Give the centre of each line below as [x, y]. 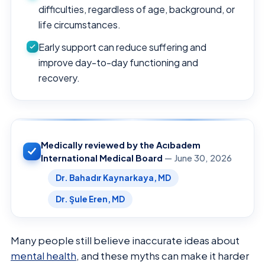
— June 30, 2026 [197, 158]
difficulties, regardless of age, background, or [137, 9]
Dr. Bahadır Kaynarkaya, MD [113, 177]
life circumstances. [80, 24]
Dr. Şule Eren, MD [90, 199]
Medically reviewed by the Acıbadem [121, 145]
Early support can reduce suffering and [122, 47]
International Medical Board [102, 158]
